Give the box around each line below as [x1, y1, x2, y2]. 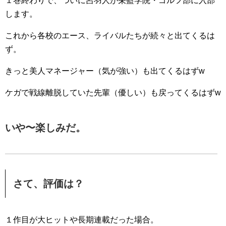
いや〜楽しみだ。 [5, 122, 86, 134]
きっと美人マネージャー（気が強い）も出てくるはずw [5, 67, 205, 76]
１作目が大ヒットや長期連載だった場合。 [5, 215, 158, 224]
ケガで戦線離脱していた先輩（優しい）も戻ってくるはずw [5, 88, 221, 97]
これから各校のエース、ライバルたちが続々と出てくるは [5, 31, 215, 40]
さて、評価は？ [13, 178, 84, 190]
